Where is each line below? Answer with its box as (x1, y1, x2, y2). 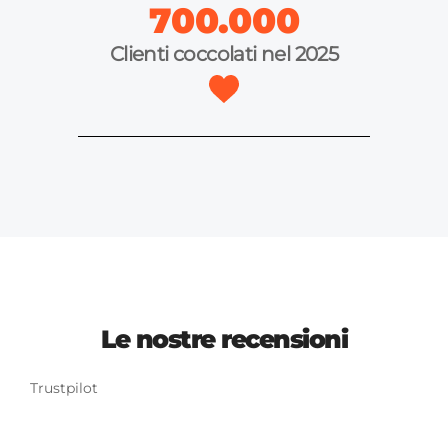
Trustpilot (30, 379, 98, 398)
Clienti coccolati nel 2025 (109, 42, 339, 67)
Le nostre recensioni (101, 324, 347, 355)
